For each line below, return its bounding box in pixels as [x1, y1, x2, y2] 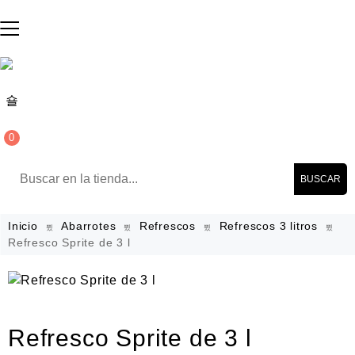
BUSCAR [300, 174, 341, 184]
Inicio [8, 219, 38, 232]
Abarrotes [61, 219, 116, 232]
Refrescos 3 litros [219, 219, 318, 232]
